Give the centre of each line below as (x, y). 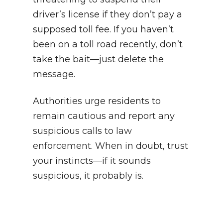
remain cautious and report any (104, 116)
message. (54, 74)
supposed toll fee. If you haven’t (103, 30)
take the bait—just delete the (98, 59)
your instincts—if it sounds (92, 161)
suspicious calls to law (82, 131)
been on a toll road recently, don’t (108, 45)
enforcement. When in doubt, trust (111, 146)
